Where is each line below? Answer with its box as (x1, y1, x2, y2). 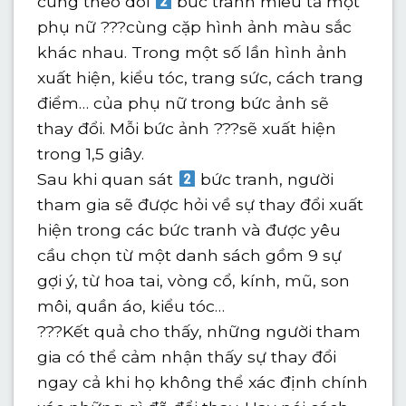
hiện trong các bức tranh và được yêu (37, 219, 342, 239)
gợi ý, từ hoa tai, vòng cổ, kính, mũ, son (37, 270, 351, 290)
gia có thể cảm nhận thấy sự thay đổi (37, 346, 337, 366)
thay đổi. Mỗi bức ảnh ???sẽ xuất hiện (37, 118, 337, 138)
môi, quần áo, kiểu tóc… (37, 295, 226, 315)
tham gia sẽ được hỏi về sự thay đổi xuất (37, 194, 364, 214)
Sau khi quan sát (37, 169, 179, 188)
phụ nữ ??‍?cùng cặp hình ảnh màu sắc (37, 16, 353, 36)
